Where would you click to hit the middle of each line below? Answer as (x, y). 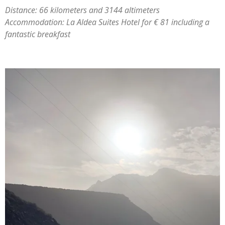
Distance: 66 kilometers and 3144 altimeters (83, 10)
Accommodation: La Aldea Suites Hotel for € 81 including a (107, 22)
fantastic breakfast (38, 34)
